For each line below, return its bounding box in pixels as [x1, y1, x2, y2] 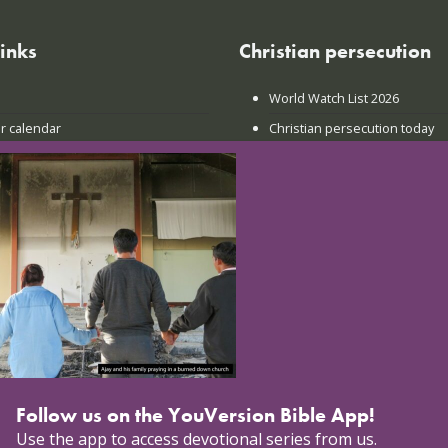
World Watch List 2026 [268, 88, 399, 107]
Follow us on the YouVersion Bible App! [16, 402, 375, 428]
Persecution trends [268, 148, 385, 167]
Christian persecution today [268, 118, 434, 137]
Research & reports [268, 178, 386, 197]
